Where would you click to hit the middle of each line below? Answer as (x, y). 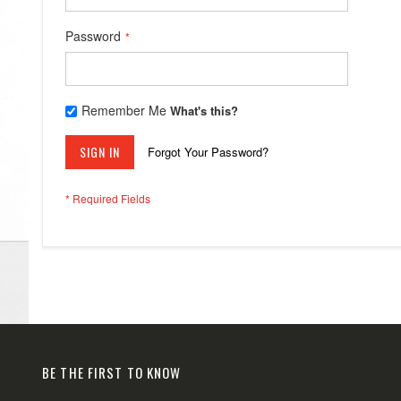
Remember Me (124, 110)
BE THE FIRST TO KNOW (112, 372)
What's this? (204, 110)
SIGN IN (100, 151)
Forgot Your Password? (208, 151)
